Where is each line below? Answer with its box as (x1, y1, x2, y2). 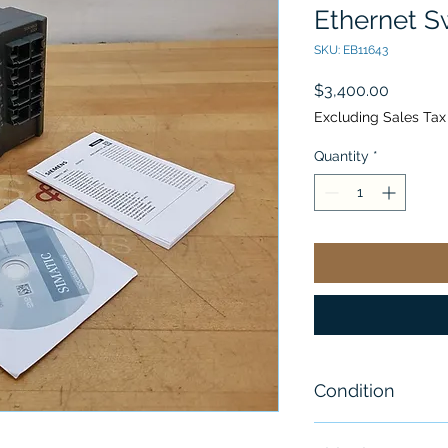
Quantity (314, 148, 369, 165)
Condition (314, 380, 395, 402)
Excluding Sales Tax (314, 109, 446, 126)
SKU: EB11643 (314, 43, 388, 58)
